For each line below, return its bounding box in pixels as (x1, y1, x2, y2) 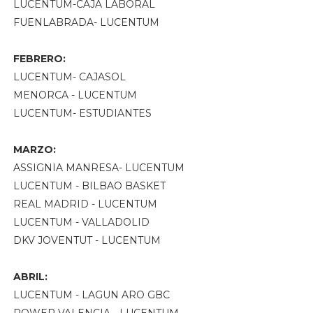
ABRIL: (13, 270, 48, 283)
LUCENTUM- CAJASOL (13, 70, 126, 83)
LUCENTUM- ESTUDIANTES (13, 106, 152, 119)
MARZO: (13, 143, 56, 156)
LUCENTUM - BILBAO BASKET (13, 179, 166, 192)
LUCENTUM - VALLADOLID (13, 215, 150, 228)
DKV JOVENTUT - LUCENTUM (13, 233, 161, 247)
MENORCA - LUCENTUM (13, 88, 137, 101)
